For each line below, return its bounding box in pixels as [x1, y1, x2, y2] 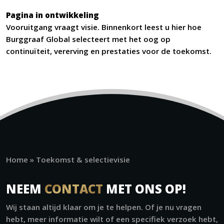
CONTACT [44, 180, 103, 197]
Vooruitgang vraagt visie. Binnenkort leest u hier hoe [6, 22, 201, 32]
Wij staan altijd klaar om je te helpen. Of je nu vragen [6, 202, 201, 212]
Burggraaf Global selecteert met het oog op [6, 34, 170, 44]
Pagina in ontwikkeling [6, 10, 99, 20]
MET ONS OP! [103, 180, 186, 197]
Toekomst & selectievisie [36, 154, 130, 164]
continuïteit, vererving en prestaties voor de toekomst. [6, 46, 211, 56]
